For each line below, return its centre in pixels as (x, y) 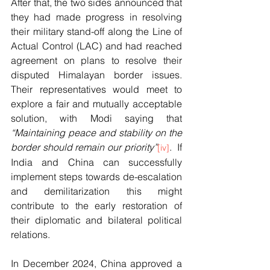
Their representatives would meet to (96, 89)
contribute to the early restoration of (96, 206)
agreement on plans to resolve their (96, 61)
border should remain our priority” (84, 147)
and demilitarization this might (96, 191)
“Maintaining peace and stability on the (96, 133)
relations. (30, 235)
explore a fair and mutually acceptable (96, 104)
